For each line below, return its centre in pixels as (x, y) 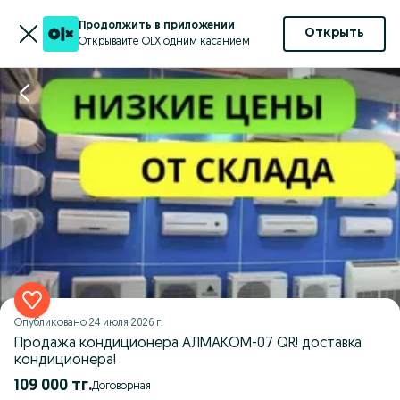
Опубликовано (52, 323)
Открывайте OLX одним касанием (164, 42)
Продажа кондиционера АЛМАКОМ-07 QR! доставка (188, 344)
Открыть (334, 33)
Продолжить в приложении (157, 25)
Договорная (125, 386)
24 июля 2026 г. (126, 323)
